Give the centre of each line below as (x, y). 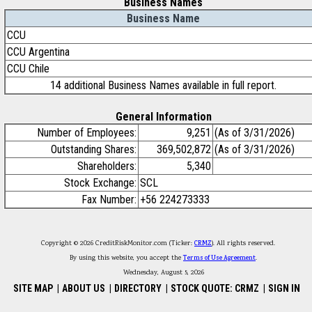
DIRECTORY (138, 288)
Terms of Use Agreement (219, 258)
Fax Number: (109, 200)
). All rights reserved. (249, 243)
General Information (163, 117)
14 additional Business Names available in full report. (163, 85)
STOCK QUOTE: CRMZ (215, 288)
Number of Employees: (87, 133)
